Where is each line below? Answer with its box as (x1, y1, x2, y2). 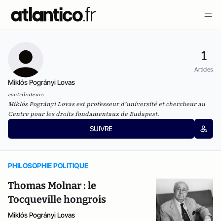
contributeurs (8, 91, 43, 98)
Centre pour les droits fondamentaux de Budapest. (8, 110, 159, 118)
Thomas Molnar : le (8, 180, 96, 191)
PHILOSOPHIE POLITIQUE (8, 161, 88, 170)
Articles (194, 65, 213, 73)
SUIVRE (89, 124, 112, 133)
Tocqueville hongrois (8, 193, 106, 205)
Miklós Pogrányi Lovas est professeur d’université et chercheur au (8, 100, 205, 108)
